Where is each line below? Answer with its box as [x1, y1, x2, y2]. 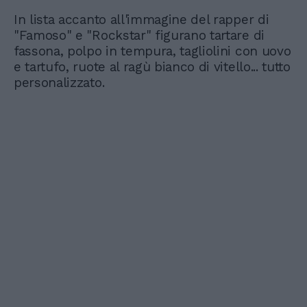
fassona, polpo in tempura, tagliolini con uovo [14, 43, 291, 60]
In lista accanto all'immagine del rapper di [14, 12, 269, 28]
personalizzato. [14, 75, 108, 91]
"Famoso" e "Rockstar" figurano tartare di [14, 27, 265, 44]
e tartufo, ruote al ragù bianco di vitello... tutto [14, 59, 291, 75]
